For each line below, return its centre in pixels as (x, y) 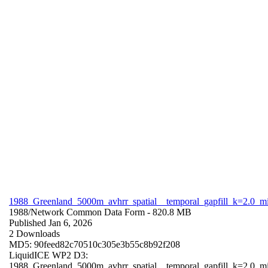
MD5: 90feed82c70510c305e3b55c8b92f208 (95, 244)
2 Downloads (34, 233)
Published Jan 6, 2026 (51, 223)
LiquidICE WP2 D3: (48, 255)
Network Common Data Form (88, 212)
